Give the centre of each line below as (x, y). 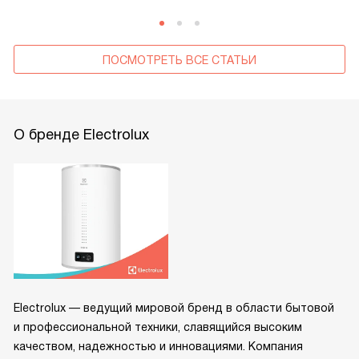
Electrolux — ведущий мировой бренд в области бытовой (174, 308)
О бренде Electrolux (81, 134)
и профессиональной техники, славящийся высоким (158, 327)
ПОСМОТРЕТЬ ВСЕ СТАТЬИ (179, 60)
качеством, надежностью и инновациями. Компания (158, 347)
